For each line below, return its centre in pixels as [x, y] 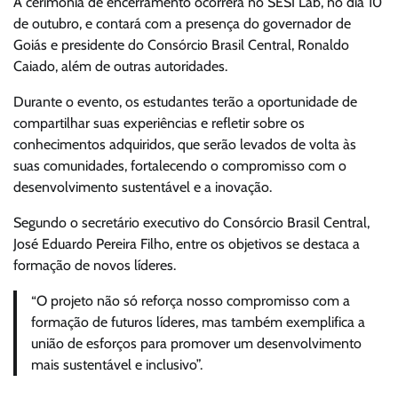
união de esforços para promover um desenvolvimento [196, 343]
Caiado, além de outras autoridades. [120, 66]
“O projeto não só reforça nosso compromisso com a [191, 300]
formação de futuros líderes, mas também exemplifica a [198, 322]
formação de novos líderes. [95, 265]
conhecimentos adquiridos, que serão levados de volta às [185, 144]
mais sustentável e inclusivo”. [117, 364]
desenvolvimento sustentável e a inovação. [143, 187]
